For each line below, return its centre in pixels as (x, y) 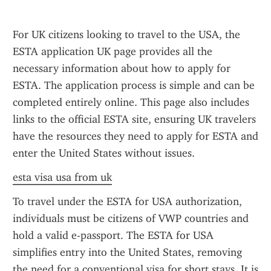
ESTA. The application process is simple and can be (134, 85)
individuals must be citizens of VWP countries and (131, 218)
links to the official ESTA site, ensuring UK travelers (134, 119)
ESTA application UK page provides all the (113, 51)
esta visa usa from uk (62, 177)
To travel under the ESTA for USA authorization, (127, 201)
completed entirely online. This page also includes (131, 102)
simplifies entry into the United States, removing (127, 252)
